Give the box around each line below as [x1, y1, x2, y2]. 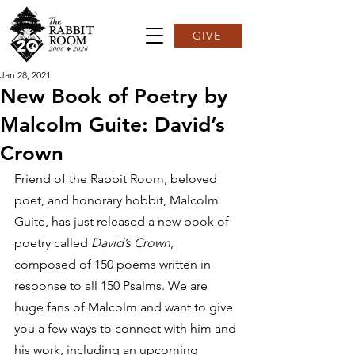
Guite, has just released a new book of [14, 214, 232, 229]
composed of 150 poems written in [14, 257, 214, 272]
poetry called [14, 235, 91, 250]
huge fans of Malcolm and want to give [14, 300, 236, 315]
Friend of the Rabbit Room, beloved [14, 171, 220, 186]
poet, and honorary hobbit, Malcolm [14, 193, 222, 208]
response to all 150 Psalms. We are [14, 278, 211, 293]
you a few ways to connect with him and [14, 321, 239, 336]
